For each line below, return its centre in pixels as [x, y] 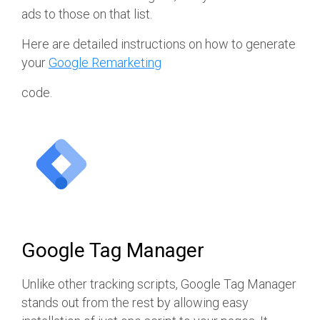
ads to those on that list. [87, 14]
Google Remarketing [105, 63]
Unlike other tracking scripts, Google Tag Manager [159, 284]
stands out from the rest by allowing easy [135, 303]
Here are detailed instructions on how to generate [159, 44]
